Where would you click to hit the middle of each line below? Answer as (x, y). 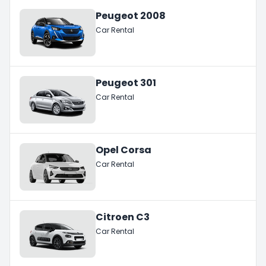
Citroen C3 (123, 217)
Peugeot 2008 (131, 15)
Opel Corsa (123, 150)
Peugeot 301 (126, 83)
